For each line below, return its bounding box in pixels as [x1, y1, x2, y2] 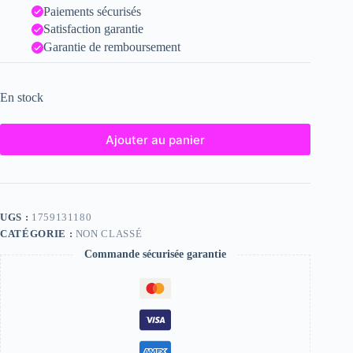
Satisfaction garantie [43, 22, 143, 36]
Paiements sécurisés [43, 4, 141, 18]
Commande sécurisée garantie [84, 248, 227, 261]
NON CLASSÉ [75, 228, 143, 240]
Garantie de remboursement [43, 40, 180, 54]
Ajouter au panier [106, 132, 206, 147]
